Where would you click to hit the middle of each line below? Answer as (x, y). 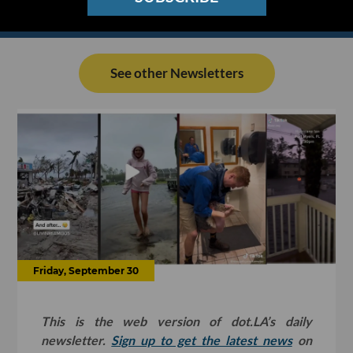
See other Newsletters (176, 73)
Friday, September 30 (86, 270)
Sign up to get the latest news (202, 340)
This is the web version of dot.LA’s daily (176, 321)
